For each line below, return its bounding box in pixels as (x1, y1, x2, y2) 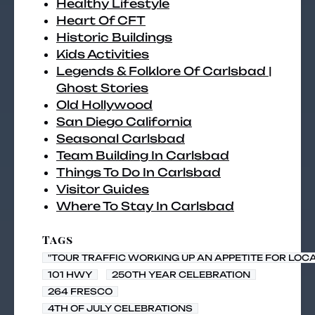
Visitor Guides (56, 182, 149, 196)
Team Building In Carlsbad (56, 148, 229, 162)
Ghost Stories (56, 81, 148, 95)
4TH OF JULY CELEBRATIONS (48, 303, 193, 314)
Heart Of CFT (56, 13, 146, 27)
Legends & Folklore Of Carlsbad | (56, 64, 272, 78)
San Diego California (56, 115, 192, 129)
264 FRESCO (48, 286, 112, 297)
